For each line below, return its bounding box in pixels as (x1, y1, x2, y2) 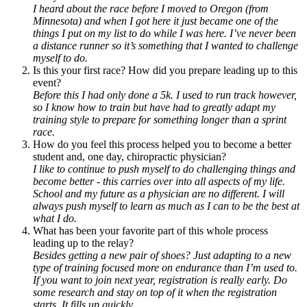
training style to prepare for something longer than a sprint (33, 113, 286, 125)
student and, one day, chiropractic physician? (33, 150, 226, 162)
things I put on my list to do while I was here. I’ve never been (33, 27, 296, 39)
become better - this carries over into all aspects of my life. (33, 175, 285, 187)
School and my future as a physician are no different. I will (33, 187, 284, 199)
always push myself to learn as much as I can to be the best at (33, 199, 299, 212)
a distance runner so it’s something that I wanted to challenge (33, 39, 298, 51)
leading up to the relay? (33, 236, 134, 249)
